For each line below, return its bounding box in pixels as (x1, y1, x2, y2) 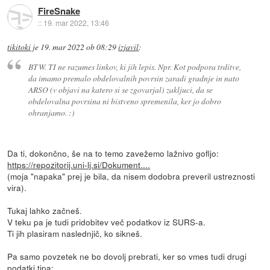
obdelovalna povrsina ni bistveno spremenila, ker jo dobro (28, 95, 221, 107)
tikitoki (7, 41, 31, 52)
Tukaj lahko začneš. (7, 204, 83, 217)
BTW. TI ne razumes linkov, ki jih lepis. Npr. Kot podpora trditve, (28, 61, 241, 73)
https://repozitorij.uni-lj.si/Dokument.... (7, 159, 151, 171)
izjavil (118, 41, 139, 52)
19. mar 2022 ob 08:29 (40, 41, 117, 52)
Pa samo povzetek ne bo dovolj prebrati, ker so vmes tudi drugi (7, 250, 247, 263)
